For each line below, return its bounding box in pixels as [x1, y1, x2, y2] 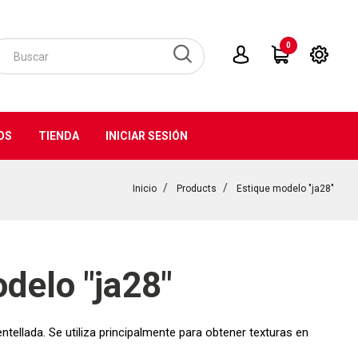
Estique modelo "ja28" [237, 183, 334, 194]
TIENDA [38, 129, 79, 142]
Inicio [133, 183, 157, 194]
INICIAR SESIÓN [105, 129, 188, 142]
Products [177, 183, 217, 194]
